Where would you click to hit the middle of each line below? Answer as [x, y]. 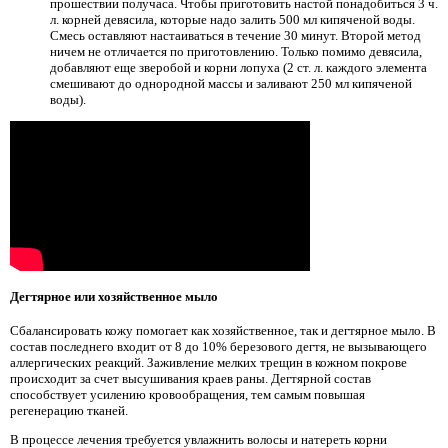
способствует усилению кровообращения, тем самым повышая [187, 394]
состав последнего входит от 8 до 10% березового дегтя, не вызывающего [218, 346]
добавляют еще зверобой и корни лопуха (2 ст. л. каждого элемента [238, 67]
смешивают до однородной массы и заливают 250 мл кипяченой [231, 83]
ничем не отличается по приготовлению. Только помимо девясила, [236, 51]
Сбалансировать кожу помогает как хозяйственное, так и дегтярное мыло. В [223, 330]
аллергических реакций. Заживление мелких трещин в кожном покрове [208, 362]
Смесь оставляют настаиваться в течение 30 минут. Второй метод [235, 35]
